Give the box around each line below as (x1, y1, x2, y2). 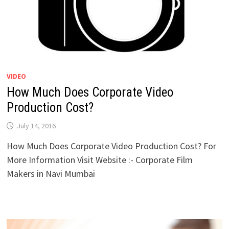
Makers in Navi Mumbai (6, 168, 95, 180)
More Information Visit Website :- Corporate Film (6, 154, 193, 166)
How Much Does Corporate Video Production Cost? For (6, 140, 216, 152)
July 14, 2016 (16, 121, 56, 131)
